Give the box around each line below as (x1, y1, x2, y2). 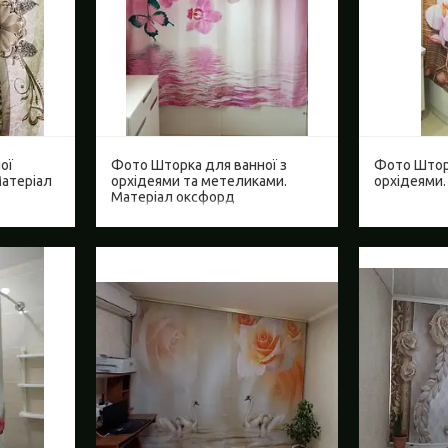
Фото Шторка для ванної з (110, 156, 287, 173)
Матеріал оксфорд (110, 188, 235, 205)
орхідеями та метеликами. (110, 172, 287, 189)
